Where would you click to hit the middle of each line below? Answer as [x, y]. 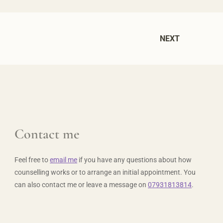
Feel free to [32, 160]
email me [64, 160]
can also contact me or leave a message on [81, 185]
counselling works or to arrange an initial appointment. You [105, 172]
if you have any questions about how [135, 160]
